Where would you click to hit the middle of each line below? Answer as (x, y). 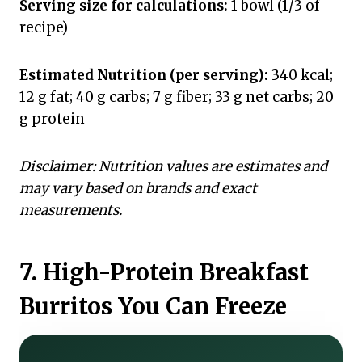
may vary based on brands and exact (138, 188)
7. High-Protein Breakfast (164, 272)
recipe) (44, 27)
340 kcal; (301, 75)
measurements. (71, 210)
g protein (52, 118)
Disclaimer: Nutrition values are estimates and (173, 166)
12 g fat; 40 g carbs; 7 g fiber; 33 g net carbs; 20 (177, 97)
